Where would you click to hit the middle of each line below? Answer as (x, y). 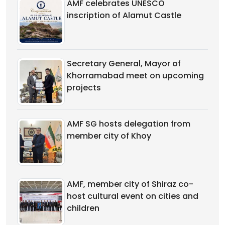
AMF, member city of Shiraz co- (130, 184)
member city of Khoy (109, 136)
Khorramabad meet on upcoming (135, 75)
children (83, 208)
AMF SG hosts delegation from (129, 124)
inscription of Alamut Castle (124, 15)
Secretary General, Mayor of (124, 63)
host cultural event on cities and (133, 196)
